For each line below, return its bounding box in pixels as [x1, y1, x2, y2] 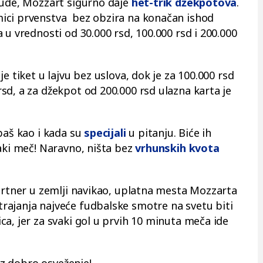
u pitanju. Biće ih [126, 126, 212, 140]
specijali [84, 126, 126, 140]
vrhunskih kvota [135, 141, 220, 155]
